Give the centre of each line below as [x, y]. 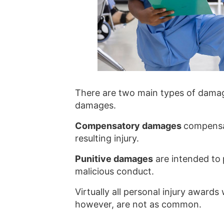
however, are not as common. [138, 204]
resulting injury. [107, 138]
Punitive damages [114, 158]
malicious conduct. [114, 171]
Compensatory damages [129, 125]
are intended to [187, 158]
